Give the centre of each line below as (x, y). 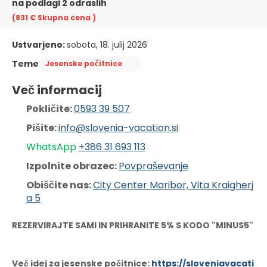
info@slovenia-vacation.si (118, 128)
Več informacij (57, 90)
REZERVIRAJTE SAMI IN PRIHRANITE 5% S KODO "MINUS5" (133, 225)
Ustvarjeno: (39, 44)
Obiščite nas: (60, 185)
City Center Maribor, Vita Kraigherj (173, 185)
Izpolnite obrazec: (72, 166)
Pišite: (42, 128)
